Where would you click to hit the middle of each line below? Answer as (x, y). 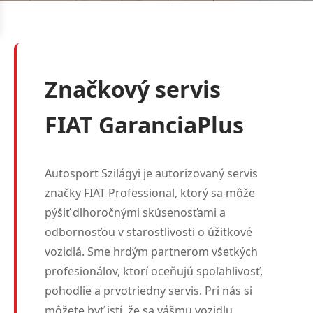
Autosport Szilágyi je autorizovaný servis (151, 173)
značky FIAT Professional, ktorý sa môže (150, 193)
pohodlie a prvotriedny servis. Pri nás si (148, 291)
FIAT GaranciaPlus (144, 125)
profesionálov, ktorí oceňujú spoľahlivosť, (154, 271)
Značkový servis (133, 89)
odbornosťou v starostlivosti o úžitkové (148, 232)
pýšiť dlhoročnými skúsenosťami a (135, 212)
